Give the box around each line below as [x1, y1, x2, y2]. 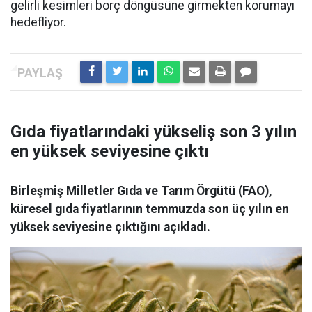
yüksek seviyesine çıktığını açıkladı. [10, 220, 210, 234]
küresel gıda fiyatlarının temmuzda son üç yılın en [10, 202, 289, 216]
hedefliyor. [10, 15, 66, 29]
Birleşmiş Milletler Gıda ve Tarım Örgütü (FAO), [10, 184, 272, 198]
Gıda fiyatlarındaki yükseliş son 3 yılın [10, 122, 297, 141]
